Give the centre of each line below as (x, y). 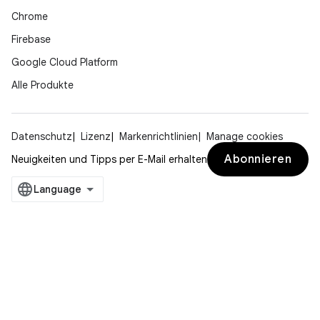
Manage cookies (245, 137)
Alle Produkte (42, 85)
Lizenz (96, 137)
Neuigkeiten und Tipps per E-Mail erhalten (109, 160)
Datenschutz (42, 137)
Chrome (30, 17)
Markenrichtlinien (159, 137)
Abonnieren (258, 160)
